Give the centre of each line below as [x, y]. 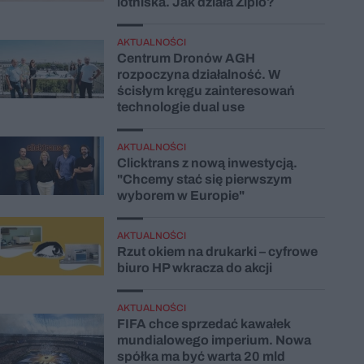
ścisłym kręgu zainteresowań [206, 90]
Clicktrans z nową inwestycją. [207, 162]
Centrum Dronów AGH [186, 58]
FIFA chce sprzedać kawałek [204, 323]
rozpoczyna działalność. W [199, 74]
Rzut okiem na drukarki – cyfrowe [217, 251]
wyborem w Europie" [181, 195]
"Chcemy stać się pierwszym [204, 179]
